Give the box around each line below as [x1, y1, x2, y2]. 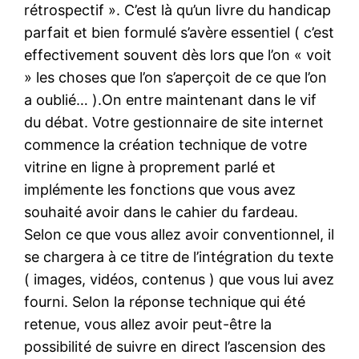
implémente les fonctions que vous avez [24, 180, 296, 198]
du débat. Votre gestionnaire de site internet [24, 113, 325, 131]
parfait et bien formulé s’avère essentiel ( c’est [24, 23, 335, 41]
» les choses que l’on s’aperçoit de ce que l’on [24, 68, 328, 86]
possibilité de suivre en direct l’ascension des [24, 337, 326, 355]
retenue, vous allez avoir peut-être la [24, 315, 272, 333]
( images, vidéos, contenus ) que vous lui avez [24, 270, 335, 288]
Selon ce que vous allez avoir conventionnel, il [24, 225, 335, 243]
